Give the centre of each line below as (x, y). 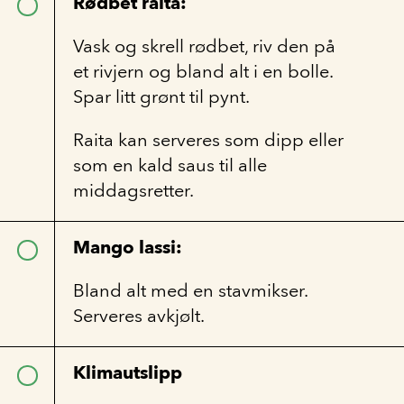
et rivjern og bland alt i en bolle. (203, 71)
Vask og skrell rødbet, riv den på (204, 46)
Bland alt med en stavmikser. (190, 290)
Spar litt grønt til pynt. (161, 96)
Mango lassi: (128, 247)
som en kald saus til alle (170, 165)
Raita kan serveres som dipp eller (208, 140)
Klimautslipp (130, 372)
